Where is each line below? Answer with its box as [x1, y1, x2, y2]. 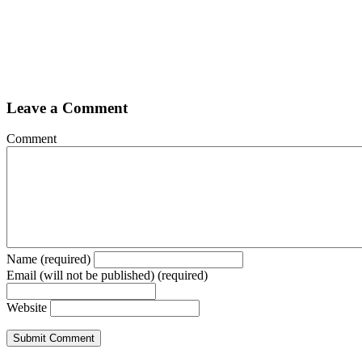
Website [6, 301, 47, 315]
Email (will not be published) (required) [6, 268, 208, 283]
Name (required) [6, 252, 90, 267]
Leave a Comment [6, 99, 128, 116]
